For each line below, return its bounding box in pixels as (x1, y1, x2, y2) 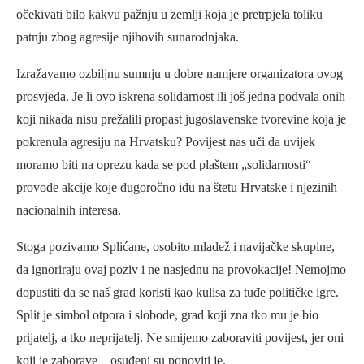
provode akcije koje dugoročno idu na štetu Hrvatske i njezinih (16, 180, 337, 194)
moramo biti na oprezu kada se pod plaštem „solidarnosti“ (16, 157, 311, 171)
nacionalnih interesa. (16, 202, 121, 217)
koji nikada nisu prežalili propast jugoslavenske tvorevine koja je (16, 111, 346, 126)
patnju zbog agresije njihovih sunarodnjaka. (16, 29, 239, 44)
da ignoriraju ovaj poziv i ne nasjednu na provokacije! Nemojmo (16, 262, 346, 276)
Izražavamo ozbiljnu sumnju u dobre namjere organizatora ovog (16, 66, 343, 80)
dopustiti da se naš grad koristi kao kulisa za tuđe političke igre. (16, 284, 339, 299)
